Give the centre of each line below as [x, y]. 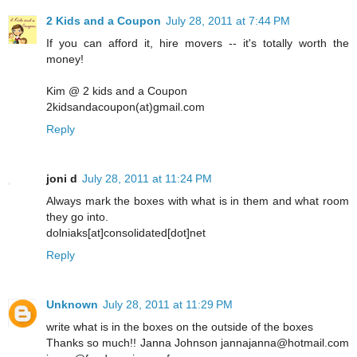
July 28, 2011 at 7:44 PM [228, 20]
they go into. [77, 216]
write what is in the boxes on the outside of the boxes [180, 326]
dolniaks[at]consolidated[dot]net [126, 232]
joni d [62, 178]
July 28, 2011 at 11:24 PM [147, 178]
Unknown [72, 304]
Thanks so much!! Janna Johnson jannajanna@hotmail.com [198, 342]
